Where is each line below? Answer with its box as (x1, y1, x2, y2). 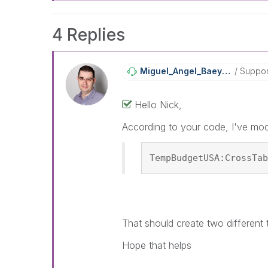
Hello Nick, (134, 98, 182, 111)
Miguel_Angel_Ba (139, 65, 212, 76)
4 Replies (52, 24, 125, 45)
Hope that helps (121, 239, 191, 251)
